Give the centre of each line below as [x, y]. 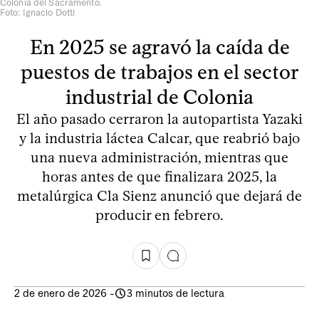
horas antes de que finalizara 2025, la [159, 176]
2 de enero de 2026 [61, 293]
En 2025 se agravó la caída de [159, 47]
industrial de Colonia [159, 96]
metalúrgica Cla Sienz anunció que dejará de [159, 195]
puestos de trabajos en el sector [159, 72]
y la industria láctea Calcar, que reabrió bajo [159, 138]
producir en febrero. [159, 215]
